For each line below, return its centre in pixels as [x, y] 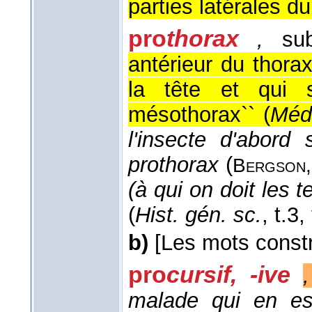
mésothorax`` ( [199, 115]
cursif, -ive [235, 275]
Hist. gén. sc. [198, 215]
